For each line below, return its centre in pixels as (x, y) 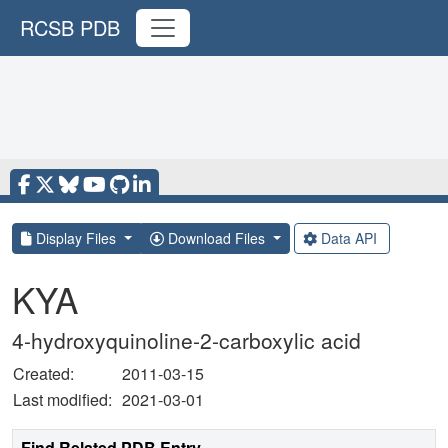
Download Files (216, 238)
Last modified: (66, 399)
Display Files (76, 238)
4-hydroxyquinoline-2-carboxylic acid (186, 340)
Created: (43, 373)
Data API (348, 238)
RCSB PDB (70, 27)
